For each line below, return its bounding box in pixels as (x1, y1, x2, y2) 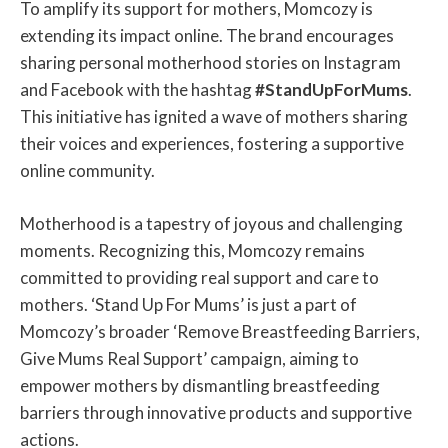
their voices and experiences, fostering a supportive (20, 133, 404, 155)
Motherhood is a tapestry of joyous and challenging (20, 212, 403, 234)
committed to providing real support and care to (20, 266, 379, 288)
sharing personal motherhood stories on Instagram (20, 52, 401, 74)
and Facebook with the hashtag (20, 79, 255, 101)
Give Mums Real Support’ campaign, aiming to (20, 347, 359, 369)
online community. (20, 160, 155, 182)
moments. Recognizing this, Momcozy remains (20, 239, 365, 261)
